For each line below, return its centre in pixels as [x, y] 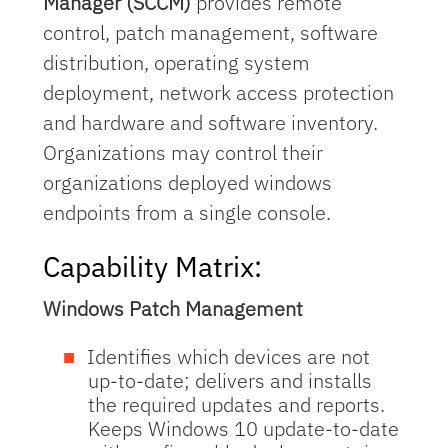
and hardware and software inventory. [211, 122]
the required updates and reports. [237, 404]
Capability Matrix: [153, 266]
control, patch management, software [211, 32]
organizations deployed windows [188, 182]
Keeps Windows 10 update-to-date [244, 428]
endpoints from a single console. [187, 212]
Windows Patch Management [173, 308]
